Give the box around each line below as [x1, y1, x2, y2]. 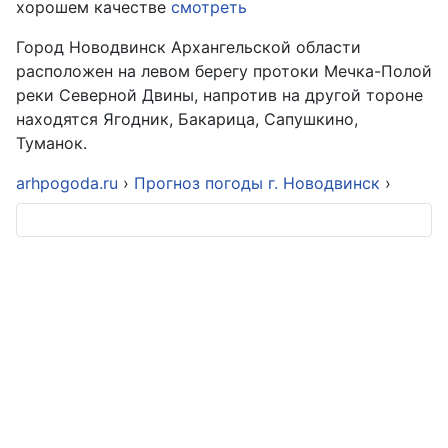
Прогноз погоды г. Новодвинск [134, 172, 385, 193]
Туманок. [16, 132, 87, 153]
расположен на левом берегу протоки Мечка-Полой [16, 60, 432, 81]
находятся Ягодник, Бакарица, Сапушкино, [16, 108, 358, 129]
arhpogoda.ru [16, 172, 118, 193]
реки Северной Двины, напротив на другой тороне [16, 84, 423, 105]
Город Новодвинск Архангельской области [16, 36, 361, 57]
